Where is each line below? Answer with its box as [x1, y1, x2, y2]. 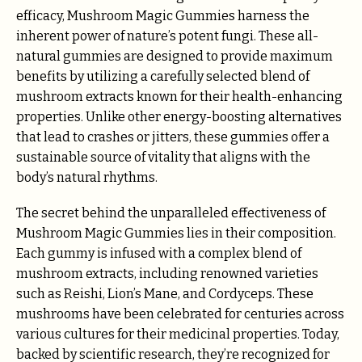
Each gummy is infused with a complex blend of [16, 246, 301, 262]
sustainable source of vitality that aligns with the [16, 149, 310, 166]
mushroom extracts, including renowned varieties [16, 266, 318, 282]
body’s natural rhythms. [16, 170, 158, 186]
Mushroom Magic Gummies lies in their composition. [16, 225, 336, 242]
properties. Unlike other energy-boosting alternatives [16, 109, 342, 125]
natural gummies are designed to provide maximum [16, 48, 333, 65]
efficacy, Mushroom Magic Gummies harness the [16, 8, 309, 24]
